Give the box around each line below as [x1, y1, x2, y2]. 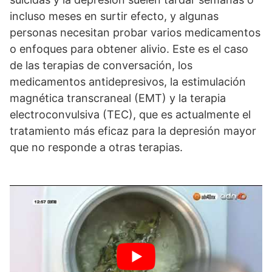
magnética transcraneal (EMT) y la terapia [10, 92, 226, 104]
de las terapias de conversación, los [10, 59, 192, 72]
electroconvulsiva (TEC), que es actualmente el [10, 108, 251, 121]
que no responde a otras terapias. [10, 141, 183, 154]
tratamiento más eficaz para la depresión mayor [10, 124, 256, 137]
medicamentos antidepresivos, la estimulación [10, 75, 246, 88]
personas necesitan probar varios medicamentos [10, 26, 260, 39]
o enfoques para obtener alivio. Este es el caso [10, 42, 248, 55]
